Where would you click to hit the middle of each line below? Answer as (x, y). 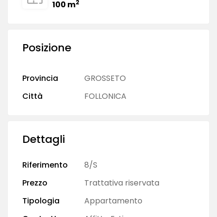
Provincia (40, 78)
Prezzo (35, 183)
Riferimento (45, 165)
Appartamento (113, 201)
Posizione (47, 47)
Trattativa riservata (122, 183)
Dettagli (44, 139)
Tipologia (41, 201)
